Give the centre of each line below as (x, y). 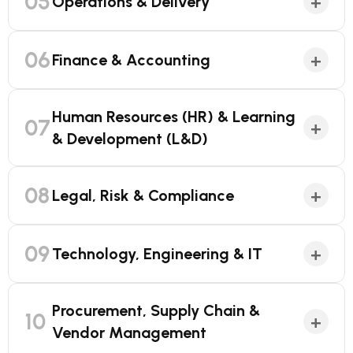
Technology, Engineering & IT (157, 254)
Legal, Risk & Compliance (143, 195)
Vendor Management (129, 333)
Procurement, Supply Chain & (156, 310)
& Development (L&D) (130, 139)
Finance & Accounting (131, 60)
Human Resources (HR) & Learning (174, 117)
